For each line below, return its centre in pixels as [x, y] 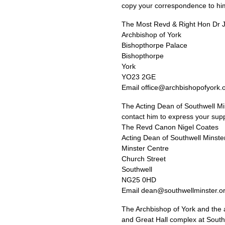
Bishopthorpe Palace [154, 45]
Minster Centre [145, 148]
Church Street [144, 159]
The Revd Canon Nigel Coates [170, 127]
